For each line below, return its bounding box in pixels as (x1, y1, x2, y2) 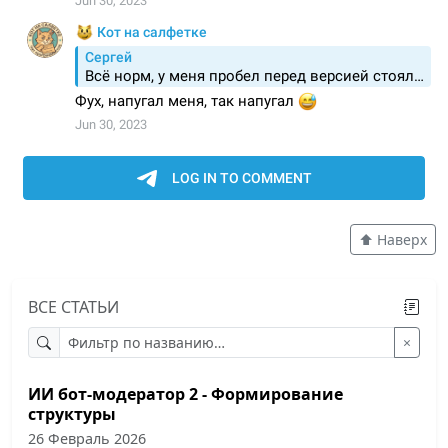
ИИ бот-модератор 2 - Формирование (28, 382, 343, 405)
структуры (28, 402, 116, 425)
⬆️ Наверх (359, 230, 427, 249)
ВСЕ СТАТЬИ (28, 295, 119, 318)
